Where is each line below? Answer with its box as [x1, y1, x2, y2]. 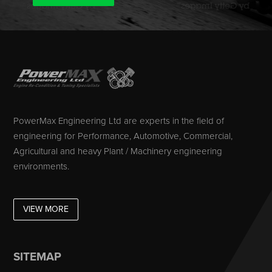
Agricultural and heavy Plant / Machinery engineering [13, 145, 223, 157]
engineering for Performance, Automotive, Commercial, [13, 130, 233, 141]
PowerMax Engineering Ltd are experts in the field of [13, 115, 225, 126]
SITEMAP [13, 250, 62, 263]
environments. [13, 160, 70, 172]
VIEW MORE [23, 203, 69, 214]
